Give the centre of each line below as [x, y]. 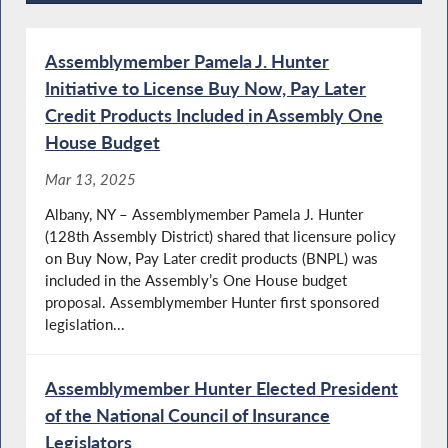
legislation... [85, 323]
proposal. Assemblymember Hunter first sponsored [212, 301]
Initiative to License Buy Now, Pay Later [206, 87]
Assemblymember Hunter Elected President [222, 387]
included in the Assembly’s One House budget [196, 279]
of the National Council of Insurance [188, 414]
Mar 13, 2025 [91, 179]
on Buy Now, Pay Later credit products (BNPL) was [212, 257]
